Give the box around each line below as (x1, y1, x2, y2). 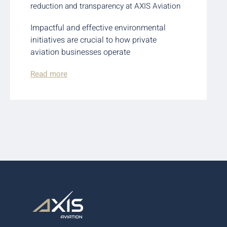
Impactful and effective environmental (30, 21, 166, 34)
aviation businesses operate (30, 46, 130, 58)
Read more (30, 68, 67, 80)
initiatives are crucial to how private (30, 33, 157, 46)
